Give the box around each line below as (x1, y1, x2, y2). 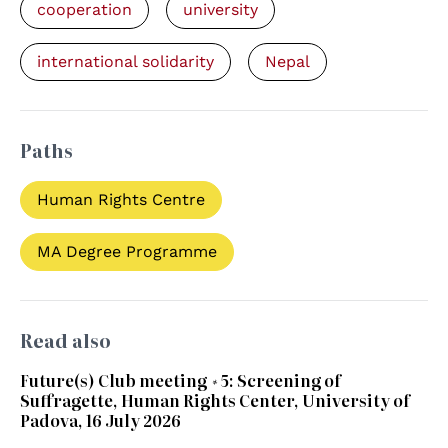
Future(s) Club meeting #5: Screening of (20, 368, 341, 393)
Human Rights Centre (37, 190, 205, 210)
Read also (20, 327, 111, 355)
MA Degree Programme (37, 242, 217, 262)
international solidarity (37, 52, 214, 72)
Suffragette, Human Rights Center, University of (20, 388, 410, 413)
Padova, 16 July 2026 (20, 408, 181, 433)
